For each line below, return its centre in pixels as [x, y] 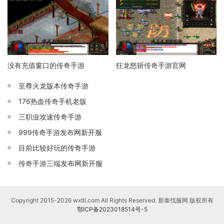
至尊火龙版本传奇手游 [53, 86]
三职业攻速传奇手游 [50, 117]
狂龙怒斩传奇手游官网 [151, 65]
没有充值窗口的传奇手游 [46, 65]
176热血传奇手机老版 [52, 101]
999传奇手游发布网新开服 [60, 132]
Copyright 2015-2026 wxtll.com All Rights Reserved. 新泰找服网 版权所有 [112, 200]
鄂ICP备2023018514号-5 [112, 209]
